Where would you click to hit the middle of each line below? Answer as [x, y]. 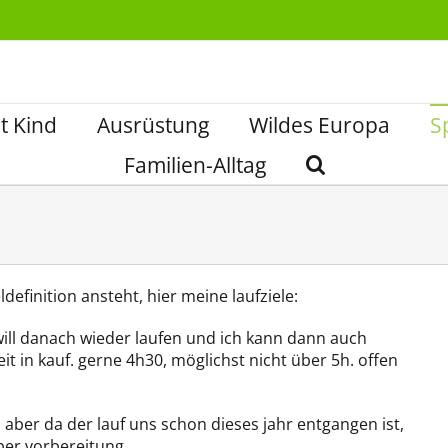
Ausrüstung [153, 125]
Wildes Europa [319, 125]
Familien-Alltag [194, 165]
